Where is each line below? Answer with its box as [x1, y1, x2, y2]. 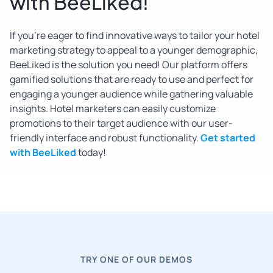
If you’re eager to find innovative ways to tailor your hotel [10, 29, 260, 43]
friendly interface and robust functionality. [10, 131, 200, 145]
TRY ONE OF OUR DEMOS [80, 253, 193, 265]
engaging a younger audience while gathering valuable [10, 87, 253, 101]
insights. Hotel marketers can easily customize [10, 102, 216, 116]
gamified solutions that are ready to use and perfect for [10, 73, 253, 87]
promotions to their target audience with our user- [10, 116, 233, 130]
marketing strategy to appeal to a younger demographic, [10, 43, 258, 57]
